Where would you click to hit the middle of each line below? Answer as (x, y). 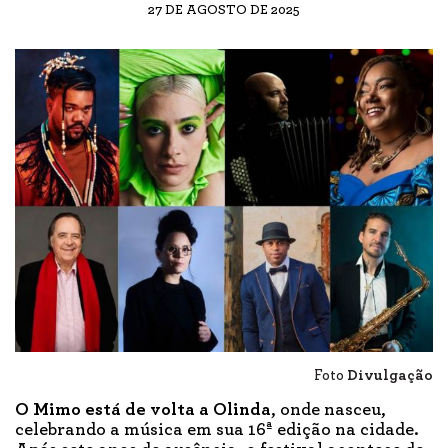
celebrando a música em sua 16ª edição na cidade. (217, 429)
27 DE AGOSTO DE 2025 (224, 9)
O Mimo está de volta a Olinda (143, 409)
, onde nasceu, (328, 409)
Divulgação (390, 375)
